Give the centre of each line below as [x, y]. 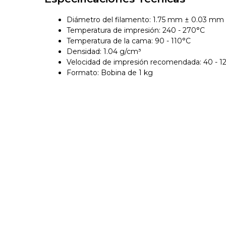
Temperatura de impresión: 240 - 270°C [136, 30]
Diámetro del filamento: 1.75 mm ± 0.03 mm [146, 19]
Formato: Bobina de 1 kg [110, 72]
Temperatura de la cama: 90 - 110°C [129, 41]
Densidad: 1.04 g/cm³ [104, 51]
